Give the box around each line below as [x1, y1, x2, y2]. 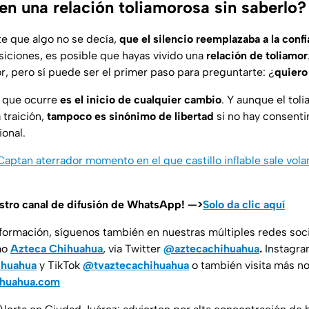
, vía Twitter [103, 242, 163, 256]
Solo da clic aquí [203, 198, 285, 212]
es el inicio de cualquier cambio [60, 93, 221, 107]
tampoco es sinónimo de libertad [47, 110, 214, 123]
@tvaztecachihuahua [83, 259, 189, 272]
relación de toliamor [206, 49, 308, 63]
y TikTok [37, 259, 83, 272]
